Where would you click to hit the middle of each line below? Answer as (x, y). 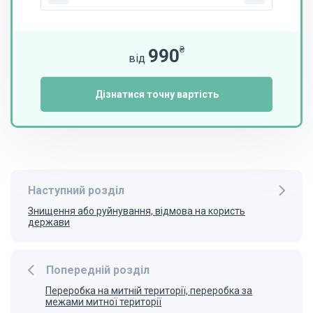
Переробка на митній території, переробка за (149, 291)
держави (49, 222)
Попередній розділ (98, 270)
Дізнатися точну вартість (156, 94)
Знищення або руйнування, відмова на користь (137, 211)
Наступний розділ (76, 190)
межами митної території (103, 302)
